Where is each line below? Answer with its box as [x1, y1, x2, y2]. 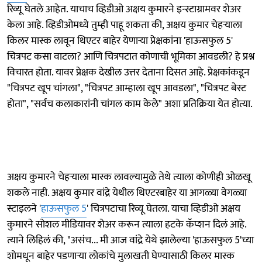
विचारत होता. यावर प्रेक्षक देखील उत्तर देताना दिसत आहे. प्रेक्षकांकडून [7, 63, 250, 81]
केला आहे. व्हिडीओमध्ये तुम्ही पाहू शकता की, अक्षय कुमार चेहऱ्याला [7, 16, 242, 34]
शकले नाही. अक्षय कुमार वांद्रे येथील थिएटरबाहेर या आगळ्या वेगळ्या [7, 184, 247, 202]
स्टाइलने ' [7, 199, 41, 218]
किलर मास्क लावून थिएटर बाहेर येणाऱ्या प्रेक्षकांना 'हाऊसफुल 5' [7, 32, 233, 50]
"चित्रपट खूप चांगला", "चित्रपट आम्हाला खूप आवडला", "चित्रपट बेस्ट [7, 79, 246, 97]
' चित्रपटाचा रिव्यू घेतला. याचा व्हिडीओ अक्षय [87, 199, 240, 218]
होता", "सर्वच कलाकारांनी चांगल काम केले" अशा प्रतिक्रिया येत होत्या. [7, 95, 253, 113]
